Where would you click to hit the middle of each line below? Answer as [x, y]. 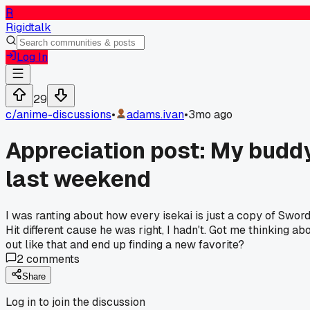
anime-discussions [64, 115]
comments [52, 259]
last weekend [78, 179]
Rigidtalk [28, 27]
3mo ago [210, 115]
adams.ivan [155, 115]
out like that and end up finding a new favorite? [125, 244]
